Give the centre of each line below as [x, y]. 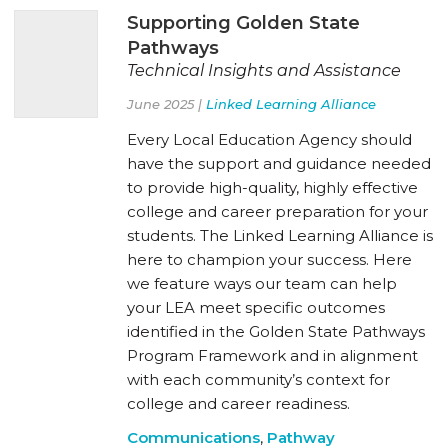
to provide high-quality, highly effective [272, 187]
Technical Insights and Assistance [264, 70]
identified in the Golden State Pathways [276, 331]
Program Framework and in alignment [272, 355]
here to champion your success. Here [269, 259]
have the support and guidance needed [279, 163]
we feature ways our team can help [262, 283]
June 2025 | [166, 103]
